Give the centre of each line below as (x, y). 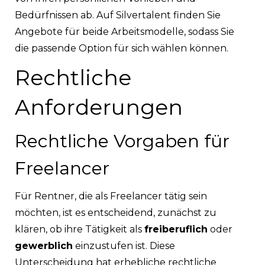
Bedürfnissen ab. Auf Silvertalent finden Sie (118, 15)
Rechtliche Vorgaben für (122, 141)
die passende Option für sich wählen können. (122, 48)
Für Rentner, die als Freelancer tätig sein (111, 196)
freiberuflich (176, 229)
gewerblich (44, 245)
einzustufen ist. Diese (124, 245)
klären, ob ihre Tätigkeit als (80, 229)
